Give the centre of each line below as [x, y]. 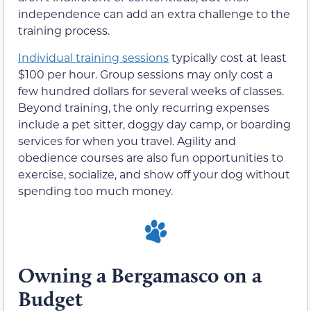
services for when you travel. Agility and [127, 140]
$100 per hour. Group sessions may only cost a [145, 74]
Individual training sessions [93, 57]
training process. [64, 31]
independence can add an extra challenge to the [154, 14]
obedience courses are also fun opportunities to [151, 157]
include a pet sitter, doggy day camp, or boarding [154, 124]
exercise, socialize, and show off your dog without [154, 174]
